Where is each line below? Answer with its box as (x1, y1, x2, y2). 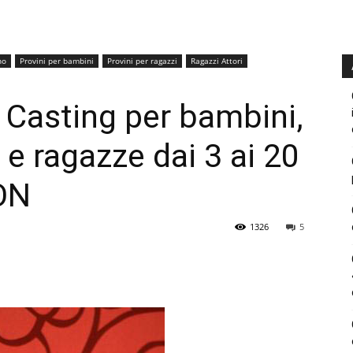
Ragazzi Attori (191, 55, 243, 66)
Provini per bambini (20, 55, 94, 66)
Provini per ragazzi (107, 55, 177, 66)
